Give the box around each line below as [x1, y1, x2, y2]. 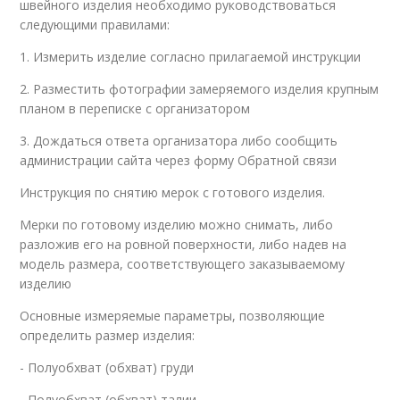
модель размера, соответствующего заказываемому [20, 255, 346, 273]
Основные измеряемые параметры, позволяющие [20, 307, 326, 325]
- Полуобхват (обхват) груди [20, 359, 195, 377]
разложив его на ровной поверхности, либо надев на [20, 236, 347, 254]
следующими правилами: [20, 16, 171, 34]
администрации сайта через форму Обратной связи [20, 152, 337, 170]
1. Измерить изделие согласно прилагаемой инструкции [20, 48, 362, 66]
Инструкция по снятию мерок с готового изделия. [20, 184, 326, 202]
